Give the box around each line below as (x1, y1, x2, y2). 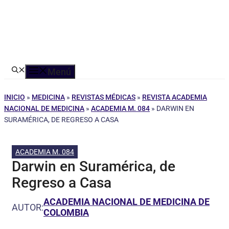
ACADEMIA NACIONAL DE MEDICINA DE (43, 196, 210, 207)
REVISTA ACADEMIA (142, 93, 207, 101)
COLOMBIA (43, 207, 89, 218)
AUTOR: (12, 201, 43, 213)
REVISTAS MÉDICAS (72, 93, 135, 101)
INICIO (4, 93, 25, 101)
